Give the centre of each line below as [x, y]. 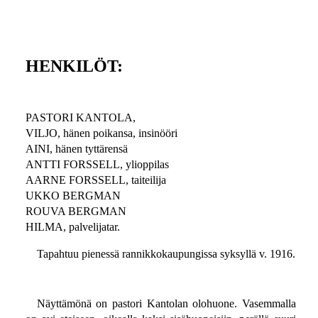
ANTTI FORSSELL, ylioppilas [97, 165]
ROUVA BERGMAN [76, 212]
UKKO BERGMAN [73, 196]
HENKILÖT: [74, 66]
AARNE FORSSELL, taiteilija [95, 180]
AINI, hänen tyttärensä [76, 149]
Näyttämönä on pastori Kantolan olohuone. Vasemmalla [166, 304]
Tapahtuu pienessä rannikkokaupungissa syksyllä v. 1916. [166, 254]
